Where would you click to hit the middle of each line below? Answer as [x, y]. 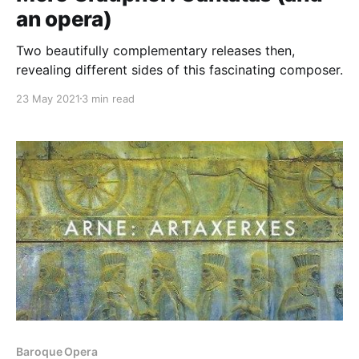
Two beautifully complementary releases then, [155, 50]
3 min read [108, 98]
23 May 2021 [48, 98]
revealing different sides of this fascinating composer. [179, 69]
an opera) [64, 18]
